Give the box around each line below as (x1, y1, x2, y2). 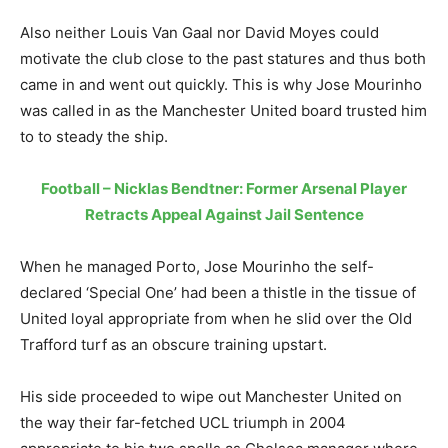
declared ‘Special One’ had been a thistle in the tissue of (20, 283, 416, 303)
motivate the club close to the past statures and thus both (20, 49, 426, 69)
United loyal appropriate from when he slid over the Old (20, 309, 412, 329)
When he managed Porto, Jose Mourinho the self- (20, 257, 374, 277)
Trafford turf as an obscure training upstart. (20, 335, 327, 355)
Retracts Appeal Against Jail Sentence (84, 205, 364, 225)
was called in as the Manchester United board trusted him (20, 101, 427, 121)
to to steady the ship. (20, 127, 168, 147)
